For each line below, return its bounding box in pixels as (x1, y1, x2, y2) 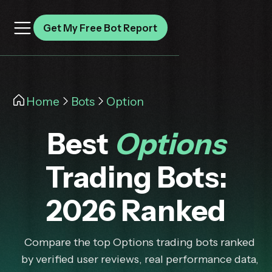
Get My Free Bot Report (43, 21, 158, 34)
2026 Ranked (46, 192, 226, 228)
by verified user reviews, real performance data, (21, 253, 259, 267)
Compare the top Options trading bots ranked (24, 236, 255, 250)
